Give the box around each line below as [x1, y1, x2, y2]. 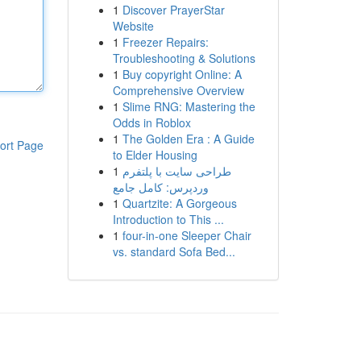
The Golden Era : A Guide [122, 131, 255, 147]
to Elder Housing [112, 147, 197, 163]
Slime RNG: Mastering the [122, 98, 255, 114]
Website [112, 18, 154, 34]
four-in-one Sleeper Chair [122, 227, 251, 243]
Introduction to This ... [112, 211, 224, 227]
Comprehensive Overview [112, 82, 244, 98]
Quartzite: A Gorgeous [122, 195, 237, 211]
